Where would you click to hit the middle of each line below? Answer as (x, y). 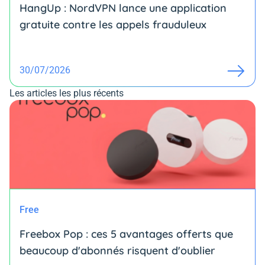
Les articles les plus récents (67, 93)
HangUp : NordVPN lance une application (123, 8)
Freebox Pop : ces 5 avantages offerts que (126, 234)
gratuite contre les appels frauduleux (113, 25)
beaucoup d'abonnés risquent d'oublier (117, 251)
